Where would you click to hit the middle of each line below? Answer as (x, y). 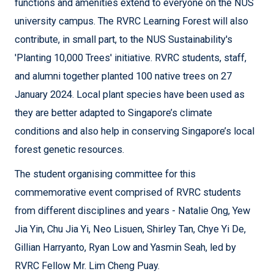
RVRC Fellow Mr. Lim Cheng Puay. (87, 266)
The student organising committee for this (105, 174)
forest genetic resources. (69, 150)
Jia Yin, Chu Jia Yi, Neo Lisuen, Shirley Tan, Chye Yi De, (130, 229)
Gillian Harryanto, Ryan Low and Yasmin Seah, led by (125, 248)
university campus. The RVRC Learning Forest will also (131, 21)
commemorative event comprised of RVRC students (128, 193)
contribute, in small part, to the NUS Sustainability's (124, 40)
